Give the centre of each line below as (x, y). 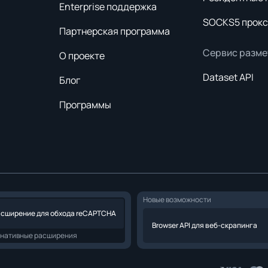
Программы (85, 105)
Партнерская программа (115, 31)
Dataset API (228, 77)
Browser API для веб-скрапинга (205, 225)
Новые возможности (177, 200)
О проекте (82, 56)
